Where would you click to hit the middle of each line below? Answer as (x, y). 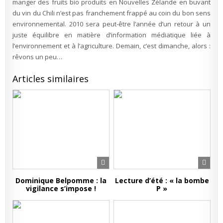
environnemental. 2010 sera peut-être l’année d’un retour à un (111, 24)
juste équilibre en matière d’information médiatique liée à (111, 35)
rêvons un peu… (38, 57)
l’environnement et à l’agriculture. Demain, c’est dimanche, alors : (111, 46)
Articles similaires (51, 79)
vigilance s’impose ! (61, 188)
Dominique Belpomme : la (61, 180)
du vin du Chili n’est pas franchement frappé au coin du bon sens (111, 13)
